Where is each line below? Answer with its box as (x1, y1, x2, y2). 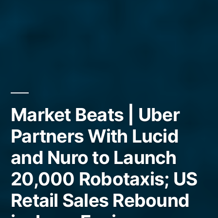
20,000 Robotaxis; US (11, 168, 198, 190)
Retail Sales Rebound (11, 189, 190, 212)
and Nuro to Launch (11, 146, 177, 169)
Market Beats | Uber (11, 104, 180, 126)
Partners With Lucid (11, 125, 179, 147)
